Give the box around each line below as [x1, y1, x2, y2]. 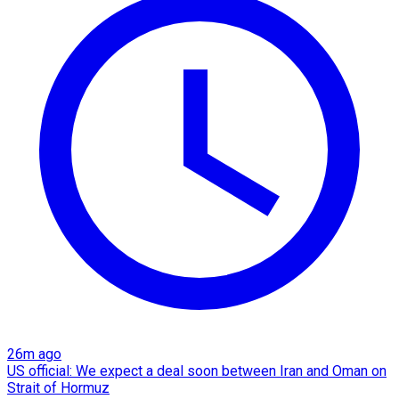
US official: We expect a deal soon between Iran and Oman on [7, 362, 387, 379]
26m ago [7, 345, 61, 362]
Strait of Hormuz [7, 379, 110, 396]
